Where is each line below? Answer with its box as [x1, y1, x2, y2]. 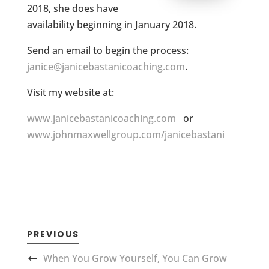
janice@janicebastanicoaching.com [26, 60, 185, 74]
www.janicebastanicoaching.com [26, 112, 176, 125]
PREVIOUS [26, 228, 79, 241]
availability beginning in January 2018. [26, 18, 199, 32]
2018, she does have [26, 2, 118, 16]
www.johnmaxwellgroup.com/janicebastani [26, 128, 225, 142]
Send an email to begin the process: [26, 44, 191, 58]
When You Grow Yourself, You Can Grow [43, 252, 227, 265]
